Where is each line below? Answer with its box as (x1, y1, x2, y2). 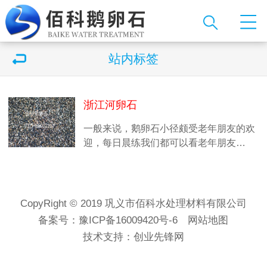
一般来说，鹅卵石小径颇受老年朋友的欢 (83, 123, 255, 133)
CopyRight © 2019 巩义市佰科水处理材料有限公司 (20, 198, 247, 209)
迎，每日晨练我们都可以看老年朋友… (83, 137, 246, 148)
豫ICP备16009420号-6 (79, 215, 178, 226)
